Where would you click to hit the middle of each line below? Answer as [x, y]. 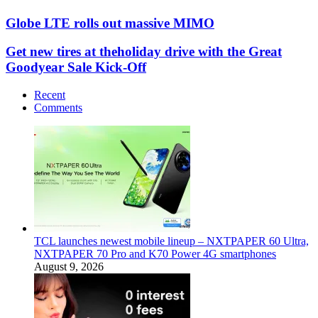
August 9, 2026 [69, 267]
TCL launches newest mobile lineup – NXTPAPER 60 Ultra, [171, 241]
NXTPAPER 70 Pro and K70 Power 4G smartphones [155, 254]
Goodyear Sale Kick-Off [76, 67]
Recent [50, 95]
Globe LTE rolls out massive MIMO [110, 23]
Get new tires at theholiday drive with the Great [144, 52]
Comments [58, 108]
